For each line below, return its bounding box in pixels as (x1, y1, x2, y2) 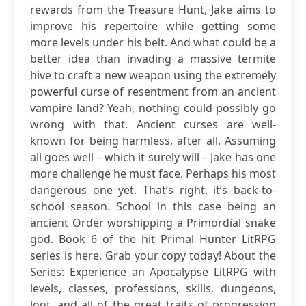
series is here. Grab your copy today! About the (30, 248, 276, 263)
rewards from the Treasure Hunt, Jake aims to (30, 2, 276, 17)
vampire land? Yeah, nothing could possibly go (30, 100, 276, 115)
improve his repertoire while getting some (30, 18, 276, 33)
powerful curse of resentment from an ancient (30, 84, 276, 99)
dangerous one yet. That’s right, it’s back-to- (30, 182, 276, 197)
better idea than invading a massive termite (30, 51, 276, 66)
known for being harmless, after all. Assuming (30, 133, 276, 148)
